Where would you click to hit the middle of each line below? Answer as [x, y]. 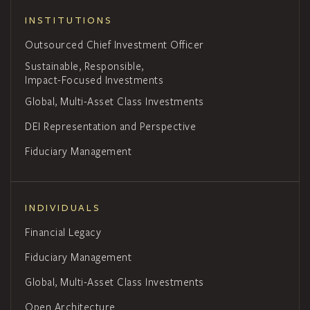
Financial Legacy [63, 232]
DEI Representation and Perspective [110, 126]
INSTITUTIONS [69, 21]
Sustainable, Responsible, [84, 66]
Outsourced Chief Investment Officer [115, 45]
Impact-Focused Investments [94, 80]
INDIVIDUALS [63, 208]
